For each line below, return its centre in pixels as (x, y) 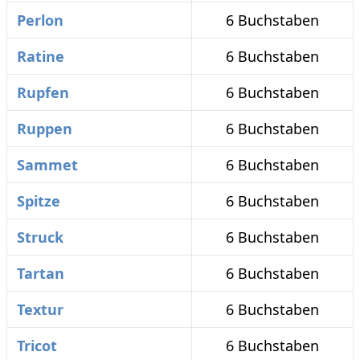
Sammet (47, 165)
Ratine (41, 56)
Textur (40, 309)
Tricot (37, 346)
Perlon (40, 20)
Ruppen (45, 129)
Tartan (41, 273)
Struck (40, 237)
